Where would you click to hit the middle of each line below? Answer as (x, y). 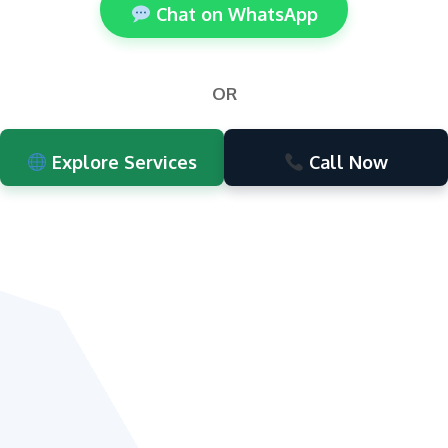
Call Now (346, 162)
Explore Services (122, 162)
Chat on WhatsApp (234, 14)
